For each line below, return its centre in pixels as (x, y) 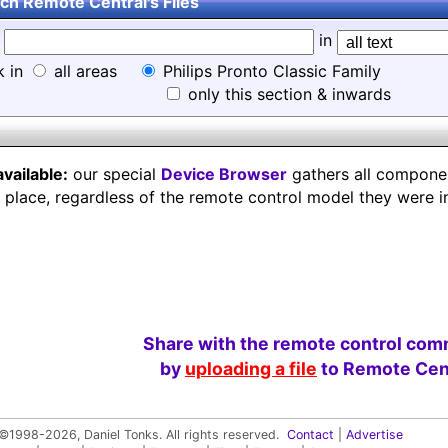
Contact (310, 434)
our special (114, 174)
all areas (83, 71)
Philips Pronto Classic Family (272, 71)
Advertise (374, 434)
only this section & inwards (287, 94)
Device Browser (224, 174)
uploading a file (251, 368)
